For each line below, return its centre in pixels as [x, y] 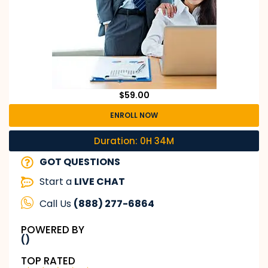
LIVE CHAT [100, 182]
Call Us [57, 203]
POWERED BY [53, 230]
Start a [57, 182]
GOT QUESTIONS [80, 162]
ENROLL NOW [134, 115]
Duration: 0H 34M [134, 141]
